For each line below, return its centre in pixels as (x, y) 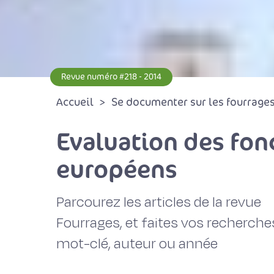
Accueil (75, 102)
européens (117, 169)
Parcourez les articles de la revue (159, 202)
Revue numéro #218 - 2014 (111, 77)
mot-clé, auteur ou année (137, 244)
